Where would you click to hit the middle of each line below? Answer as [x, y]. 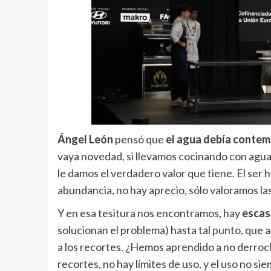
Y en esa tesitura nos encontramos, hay [149, 213]
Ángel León [85, 139]
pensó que [139, 139]
